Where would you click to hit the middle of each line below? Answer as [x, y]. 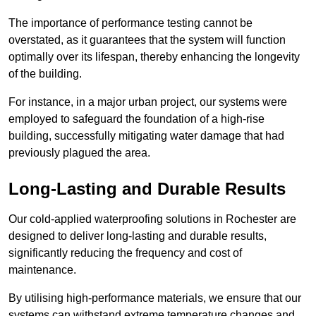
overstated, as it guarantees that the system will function [147, 40]
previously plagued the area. [79, 153]
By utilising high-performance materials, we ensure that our [155, 298]
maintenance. [44, 270]
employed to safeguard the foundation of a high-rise [136, 119]
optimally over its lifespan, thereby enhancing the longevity [154, 57]
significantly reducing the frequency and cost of [125, 253]
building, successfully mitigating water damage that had [146, 136]
